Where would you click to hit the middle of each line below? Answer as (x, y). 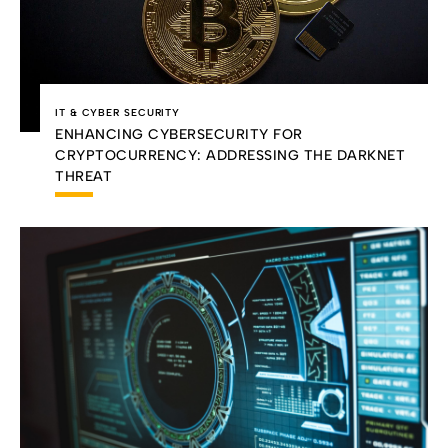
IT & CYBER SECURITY (118, 112)
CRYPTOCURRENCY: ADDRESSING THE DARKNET (230, 155)
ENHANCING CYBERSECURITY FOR (179, 134)
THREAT (83, 176)
